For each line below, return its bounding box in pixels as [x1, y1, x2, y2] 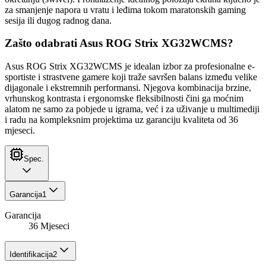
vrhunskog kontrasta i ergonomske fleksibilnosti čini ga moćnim [5, 93, 243, 104]
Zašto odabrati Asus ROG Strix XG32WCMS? [5, 37, 233, 50]
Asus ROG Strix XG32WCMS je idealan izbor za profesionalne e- [5, 61, 255, 72]
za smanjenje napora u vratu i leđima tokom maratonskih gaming [5, 4, 246, 15]
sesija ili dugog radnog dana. [5, 15, 112, 26]
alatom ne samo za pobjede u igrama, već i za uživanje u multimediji [5, 104, 259, 115]
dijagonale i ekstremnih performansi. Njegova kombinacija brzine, [5, 83, 251, 93]
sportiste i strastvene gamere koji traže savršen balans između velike [5, 72, 257, 83]
